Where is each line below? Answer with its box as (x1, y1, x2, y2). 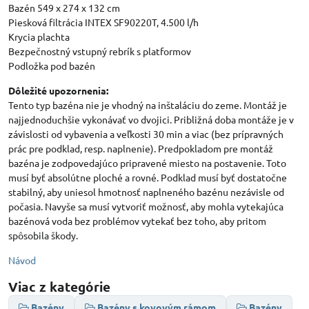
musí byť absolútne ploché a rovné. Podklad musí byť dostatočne (8, 170, 287, 183)
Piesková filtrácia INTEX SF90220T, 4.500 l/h (8, 15, 201, 28)
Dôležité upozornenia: (8, 83, 108, 97)
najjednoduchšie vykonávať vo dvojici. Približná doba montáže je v (8, 112, 294, 126)
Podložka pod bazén (8, 59, 95, 72)
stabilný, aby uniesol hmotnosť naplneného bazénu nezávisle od (8, 185, 284, 198)
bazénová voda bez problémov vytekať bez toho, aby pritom (8, 214, 266, 227)
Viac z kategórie (8, 277, 110, 295)
